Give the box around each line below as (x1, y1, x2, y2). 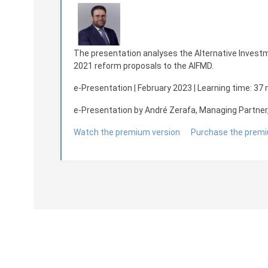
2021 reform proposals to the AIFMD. (74, 61, 214, 71)
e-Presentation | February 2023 (74, 83, 192, 93)
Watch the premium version (74, 127, 180, 137)
